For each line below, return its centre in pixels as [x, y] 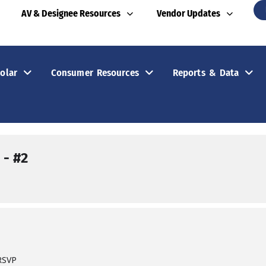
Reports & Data [206, 72]
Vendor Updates [188, 13]
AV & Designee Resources [71, 13]
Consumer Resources [95, 72]
